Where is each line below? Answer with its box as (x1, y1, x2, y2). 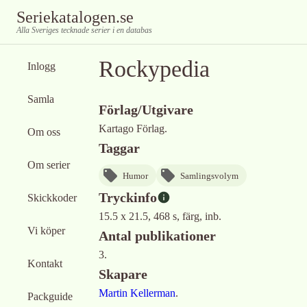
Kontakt (27, 258, 62, 269)
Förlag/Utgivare (99, 102, 193, 117)
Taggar (99, 140, 140, 156)
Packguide (27, 291, 73, 302)
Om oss (27, 126, 60, 138)
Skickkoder (27, 192, 77, 204)
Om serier (27, 159, 70, 171)
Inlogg (27, 60, 56, 72)
